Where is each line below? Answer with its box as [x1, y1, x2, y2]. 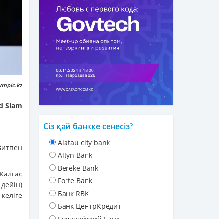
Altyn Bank [58, 151, 92, 160]
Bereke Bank [58, 163, 98, 173]
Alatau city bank [58, 138, 110, 148]
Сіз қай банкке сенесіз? [44, 121, 133, 132]
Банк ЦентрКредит [58, 201, 121, 211]
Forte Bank [58, 176, 92, 186]
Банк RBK [58, 189, 89, 198]
